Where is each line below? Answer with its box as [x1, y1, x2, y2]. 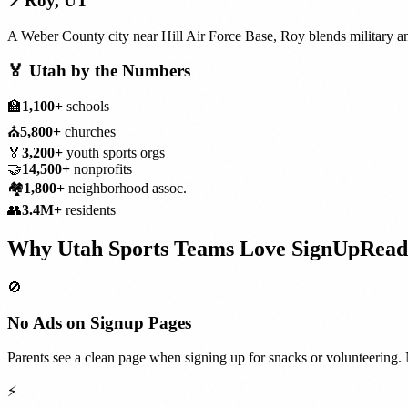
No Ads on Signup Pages [7, 312, 191, 332]
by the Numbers [66, 61, 190, 81]
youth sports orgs [63, 145, 165, 161]
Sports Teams [108, 236, 234, 260]
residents [62, 202, 116, 219]
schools [63, 98, 109, 115]
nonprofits [70, 161, 132, 178]
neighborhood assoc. [65, 180, 187, 197]
